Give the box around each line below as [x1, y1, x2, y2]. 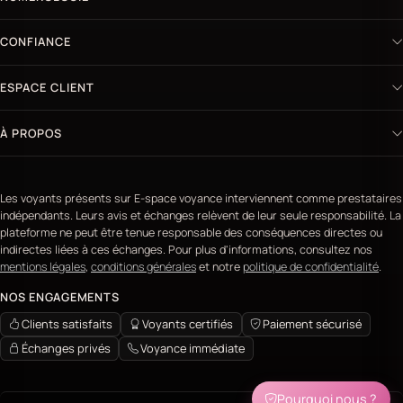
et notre [196, 259, 243, 275]
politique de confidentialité [243, 259, 379, 275]
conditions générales [91, 259, 196, 275]
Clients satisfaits [21, 316, 112, 333]
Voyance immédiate [140, 340, 246, 357]
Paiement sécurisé [263, 316, 363, 333]
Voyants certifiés [142, 316, 234, 333]
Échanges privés [21, 340, 111, 357]
